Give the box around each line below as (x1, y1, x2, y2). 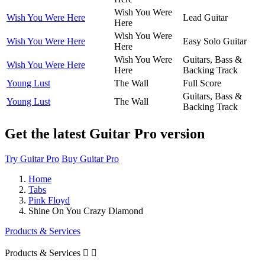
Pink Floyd (28, 195, 70, 205)
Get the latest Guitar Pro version (5, 125, 205, 141)
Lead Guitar (183, 12, 228, 22)
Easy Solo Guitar (183, 35, 247, 46)
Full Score (183, 77, 221, 88)
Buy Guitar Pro (62, 153, 119, 164)
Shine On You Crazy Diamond (28, 205, 143, 216)
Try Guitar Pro (5, 153, 59, 164)
